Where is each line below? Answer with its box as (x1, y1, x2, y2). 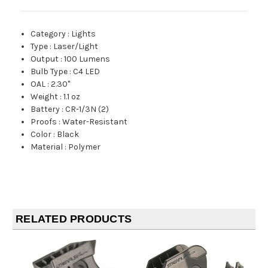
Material (31, 142, 63, 153)
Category (31, 29, 66, 39)
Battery (31, 104, 60, 115)
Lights (71, 29, 96, 39)
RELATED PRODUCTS (16, 213, 132, 226)
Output (31, 54, 59, 65)
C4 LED (73, 66, 100, 77)
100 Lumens (64, 54, 111, 65)
